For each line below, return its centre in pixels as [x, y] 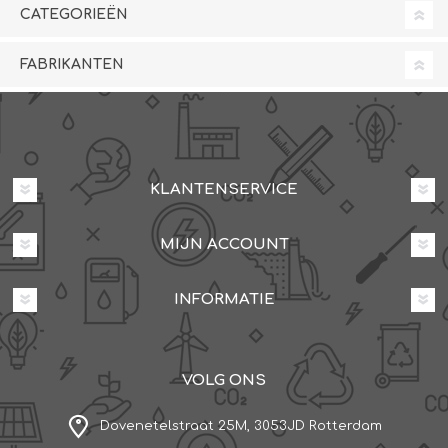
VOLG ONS [224, 381]
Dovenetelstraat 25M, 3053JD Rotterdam [241, 426]
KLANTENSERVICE [224, 190]
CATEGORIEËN [74, 15]
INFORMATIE [224, 300]
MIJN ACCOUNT [224, 245]
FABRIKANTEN [72, 65]
